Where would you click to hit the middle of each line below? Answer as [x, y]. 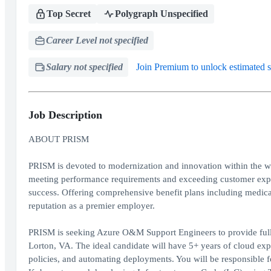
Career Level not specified [97, 40]
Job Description [65, 115]
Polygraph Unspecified [161, 14]
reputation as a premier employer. [91, 206]
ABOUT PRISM [58, 139]
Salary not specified [84, 67]
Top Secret [68, 14]
